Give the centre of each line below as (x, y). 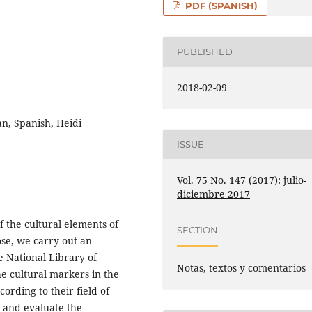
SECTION (198, 230)
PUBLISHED (205, 52)
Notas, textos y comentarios (242, 267)
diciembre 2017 (214, 194)
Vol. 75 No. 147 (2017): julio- (242, 180)
